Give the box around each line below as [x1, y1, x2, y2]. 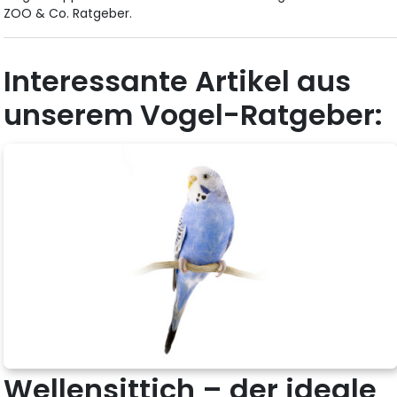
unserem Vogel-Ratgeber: [4, 94, 384, 135]
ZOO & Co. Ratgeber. [4, 4, 133, 22]
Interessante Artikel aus [4, 60, 352, 101]
